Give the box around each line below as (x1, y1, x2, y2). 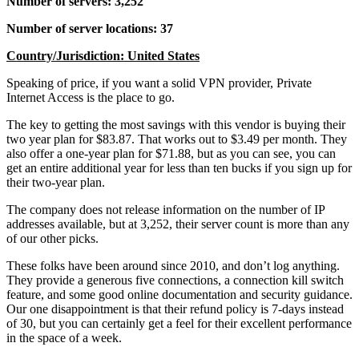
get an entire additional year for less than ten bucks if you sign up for (6, 160, 352, 175)
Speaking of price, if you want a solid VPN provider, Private (6, 75, 312, 90)
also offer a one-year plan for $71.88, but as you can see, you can (6, 146, 336, 160)
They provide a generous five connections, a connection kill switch (6, 272, 344, 287)
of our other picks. (6, 231, 99, 245)
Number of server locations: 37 (6, 21, 173, 35)
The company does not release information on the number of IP (6, 202, 325, 216)
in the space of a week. (6, 330, 122, 345)
